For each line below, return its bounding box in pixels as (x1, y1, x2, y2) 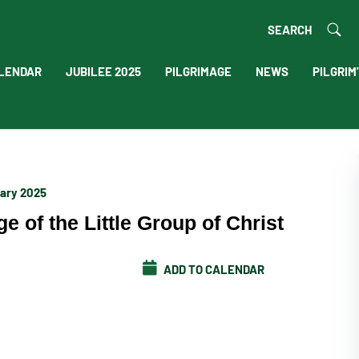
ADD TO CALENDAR (160, 260, 264, 277)
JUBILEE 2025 (65, 63, 141, 79)
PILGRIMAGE (164, 63, 232, 79)
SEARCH (267, 21, 312, 37)
